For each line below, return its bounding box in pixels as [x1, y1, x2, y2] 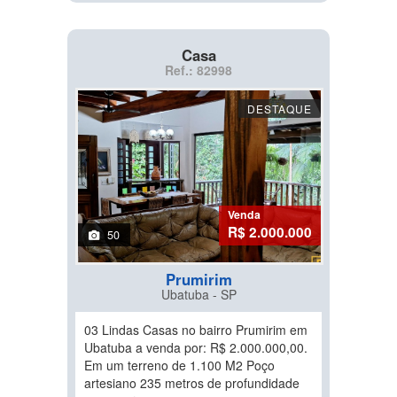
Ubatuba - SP [160, 285, 237, 304]
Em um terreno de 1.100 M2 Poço [84, 356, 275, 375]
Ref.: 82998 [165, 61, 232, 80]
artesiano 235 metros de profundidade [84, 374, 300, 393]
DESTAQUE [247, 101, 312, 117]
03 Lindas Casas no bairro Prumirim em [84, 321, 307, 339]
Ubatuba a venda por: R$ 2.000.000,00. [84, 339, 307, 357]
